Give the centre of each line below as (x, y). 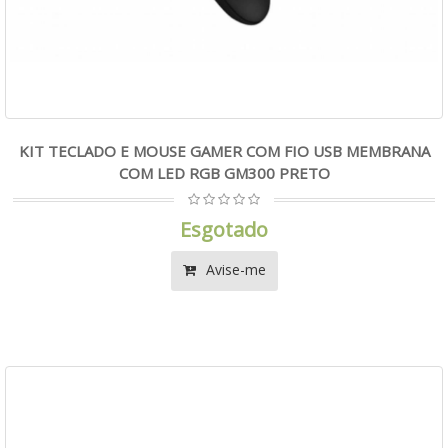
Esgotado (224, 229)
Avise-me (233, 269)
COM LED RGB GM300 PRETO (224, 173)
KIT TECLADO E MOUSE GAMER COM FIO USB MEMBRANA (224, 151)
